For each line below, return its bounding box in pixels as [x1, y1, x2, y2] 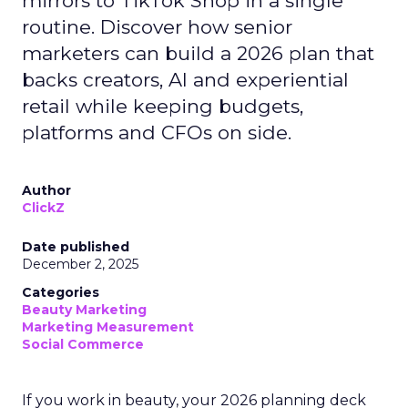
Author [22, 182, 71, 199]
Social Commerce [22, 336, 144, 352]
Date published [22, 239, 129, 255]
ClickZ [22, 199, 65, 216]
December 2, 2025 [22, 256, 138, 272]
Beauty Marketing [22, 301, 147, 318]
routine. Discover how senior [22, 15, 292, 38]
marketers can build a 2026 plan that [22, 42, 374, 65]
